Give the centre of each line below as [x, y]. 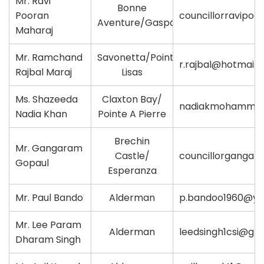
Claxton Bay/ [132, 99]
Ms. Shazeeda [47, 99]
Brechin [132, 141]
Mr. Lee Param [48, 225]
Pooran [32, 15]
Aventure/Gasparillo [145, 22]
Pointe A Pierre [132, 114]
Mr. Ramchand [49, 57]
